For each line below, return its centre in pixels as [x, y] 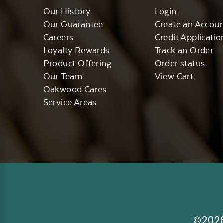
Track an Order [184, 50]
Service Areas [70, 102]
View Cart [174, 76]
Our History [66, 11]
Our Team [63, 76]
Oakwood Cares [75, 89]
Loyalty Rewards [76, 50]
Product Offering [77, 63]
